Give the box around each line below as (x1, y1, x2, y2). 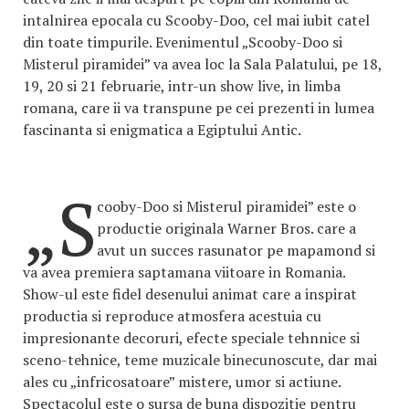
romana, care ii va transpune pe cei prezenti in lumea (23, 98, 374, 119)
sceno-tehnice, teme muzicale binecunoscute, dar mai (23, 350, 377, 371)
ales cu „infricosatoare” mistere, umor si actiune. (23, 372, 341, 393)
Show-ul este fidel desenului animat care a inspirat (23, 284, 357, 305)
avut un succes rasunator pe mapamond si (97, 240, 375, 261)
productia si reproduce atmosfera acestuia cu (23, 306, 321, 327)
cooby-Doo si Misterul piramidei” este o (97, 196, 356, 217)
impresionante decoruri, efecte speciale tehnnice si (23, 328, 360, 349)
